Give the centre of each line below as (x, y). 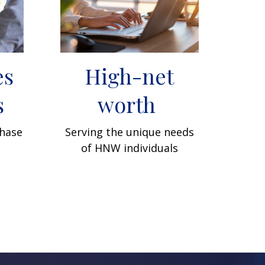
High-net (129, 75)
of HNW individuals (129, 148)
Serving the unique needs (129, 132)
